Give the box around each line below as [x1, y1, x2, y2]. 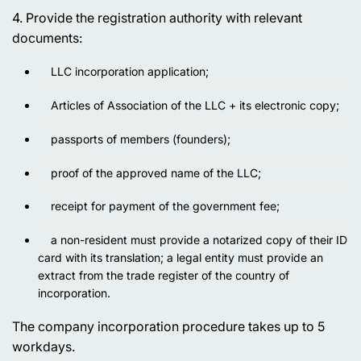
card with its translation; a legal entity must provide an [38, 251, 323, 265]
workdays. [12, 338, 75, 355]
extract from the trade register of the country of [38, 268, 289, 283]
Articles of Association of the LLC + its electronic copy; [51, 98, 339, 112]
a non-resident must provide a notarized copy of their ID [51, 233, 347, 247]
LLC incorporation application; [51, 64, 209, 79]
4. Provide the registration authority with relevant [12, 10, 302, 27]
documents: [12, 30, 82, 47]
